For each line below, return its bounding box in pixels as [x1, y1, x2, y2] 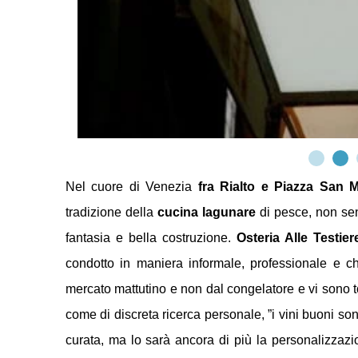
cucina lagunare [157, 205, 256, 219]
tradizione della [66, 205, 157, 219]
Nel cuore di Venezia [66, 180, 198, 193]
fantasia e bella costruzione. [66, 231, 237, 245]
